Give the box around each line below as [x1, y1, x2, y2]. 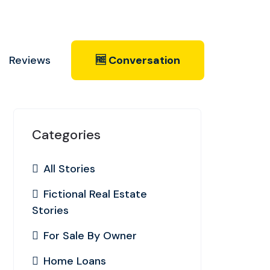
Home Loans [43, 254, 106, 268]
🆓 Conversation [95, 53, 180, 67]
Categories [32, 126, 101, 143]
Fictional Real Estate [43, 187, 147, 201]
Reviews [9, 53, 51, 67]
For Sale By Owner [43, 228, 137, 243]
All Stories [43, 162, 95, 176]
